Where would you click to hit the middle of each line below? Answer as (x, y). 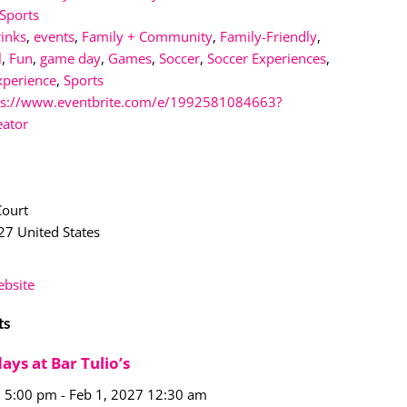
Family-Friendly (269, 36)
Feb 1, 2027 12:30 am (139, 394)
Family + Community (148, 36)
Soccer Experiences (267, 58)
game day (71, 58)
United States (59, 231)
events (55, 36)
